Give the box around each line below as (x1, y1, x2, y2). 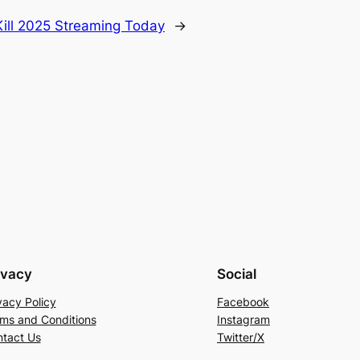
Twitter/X (217, 330, 264, 345)
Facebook (217, 295, 269, 309)
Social (217, 266, 256, 283)
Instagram (217, 313, 270, 327)
